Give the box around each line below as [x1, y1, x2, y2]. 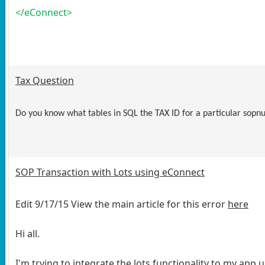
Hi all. [15, 227, 40, 240]
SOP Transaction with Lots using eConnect [15, 165, 205, 179]
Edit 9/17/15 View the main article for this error [15, 197, 228, 211]
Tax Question [15, 73, 74, 87]
